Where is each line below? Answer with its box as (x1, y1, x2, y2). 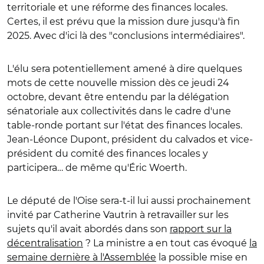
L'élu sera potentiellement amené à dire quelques (7, 63, 242, 74)
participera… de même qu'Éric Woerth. (7, 162, 187, 173)
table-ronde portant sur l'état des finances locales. (7, 120, 242, 131)
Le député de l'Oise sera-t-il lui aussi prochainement (7, 195, 251, 206)
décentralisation (7, 237, 83, 249)
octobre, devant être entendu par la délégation (7, 91, 229, 103)
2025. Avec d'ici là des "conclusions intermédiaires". (7, 30, 245, 41)
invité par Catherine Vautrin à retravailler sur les (7, 209, 229, 220)
